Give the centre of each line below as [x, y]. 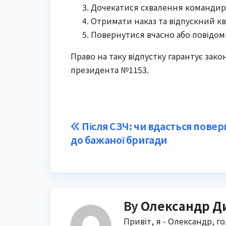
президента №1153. [110, 70]
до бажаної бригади [119, 140]
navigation [112, 151]
